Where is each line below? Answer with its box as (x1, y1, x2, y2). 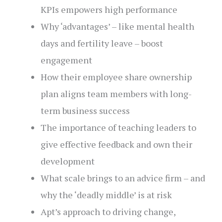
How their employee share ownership (40, 71, 192, 83)
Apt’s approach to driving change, (40, 206, 175, 218)
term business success (40, 105, 130, 117)
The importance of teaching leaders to (40, 121, 196, 134)
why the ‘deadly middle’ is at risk (40, 189, 172, 201)
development (40, 155, 95, 167)
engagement (40, 54, 92, 66)
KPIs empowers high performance (40, 3, 177, 16)
